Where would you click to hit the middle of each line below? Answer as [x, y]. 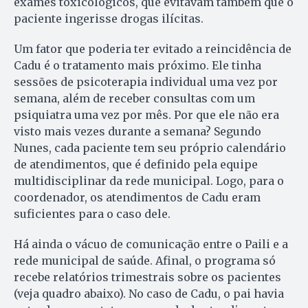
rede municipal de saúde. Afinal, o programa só [145, 260]
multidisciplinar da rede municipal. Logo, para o [149, 180]
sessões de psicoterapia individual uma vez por [146, 81]
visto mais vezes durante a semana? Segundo [137, 131]
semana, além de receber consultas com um [134, 98]
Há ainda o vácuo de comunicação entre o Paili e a [151, 244]
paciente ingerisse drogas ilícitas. [109, 18]
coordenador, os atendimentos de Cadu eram [137, 197]
